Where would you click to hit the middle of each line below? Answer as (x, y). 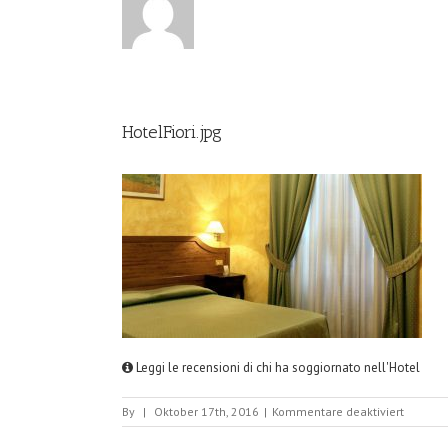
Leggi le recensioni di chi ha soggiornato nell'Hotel (276, 367)
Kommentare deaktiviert (338, 411)
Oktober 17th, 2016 (206, 411)
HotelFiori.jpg (172, 132)
